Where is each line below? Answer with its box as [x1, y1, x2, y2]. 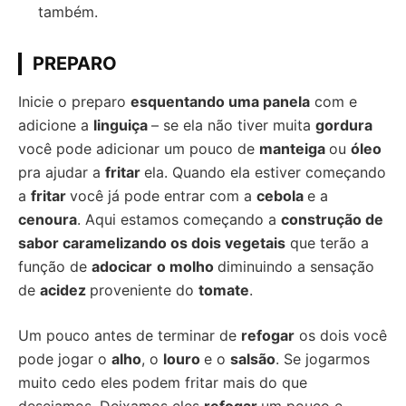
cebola [256, 187, 307, 205]
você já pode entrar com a [70, 187, 256, 205]
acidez [40, 281, 90, 299]
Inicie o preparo [18, 92, 130, 111]
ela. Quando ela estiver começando [144, 163, 386, 181]
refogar [241, 326, 295, 344]
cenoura [18, 210, 77, 228]
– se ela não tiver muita [151, 116, 315, 134]
